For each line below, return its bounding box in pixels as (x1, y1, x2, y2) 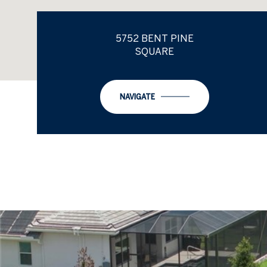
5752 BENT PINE (115, 33, 194, 44)
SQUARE (135, 46, 174, 57)
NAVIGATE (119, 92, 155, 101)
